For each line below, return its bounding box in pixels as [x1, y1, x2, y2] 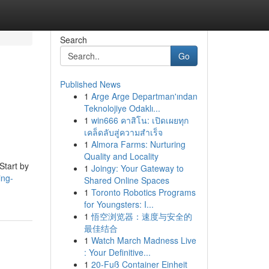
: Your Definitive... [83, 246, 151, 258]
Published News [59, 78, 121, 90]
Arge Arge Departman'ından [91, 90, 198, 102]
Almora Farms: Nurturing [91, 138, 186, 150]
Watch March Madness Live [91, 234, 196, 246]
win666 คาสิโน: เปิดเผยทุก [91, 114, 189, 126]
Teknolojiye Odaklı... [83, 102, 160, 114]
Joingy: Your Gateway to [91, 162, 184, 174]
